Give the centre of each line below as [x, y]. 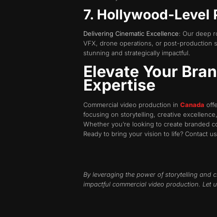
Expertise [119, 85]
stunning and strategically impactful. [137, 53]
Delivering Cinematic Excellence [131, 34]
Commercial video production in [132, 104]
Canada [192, 104]
